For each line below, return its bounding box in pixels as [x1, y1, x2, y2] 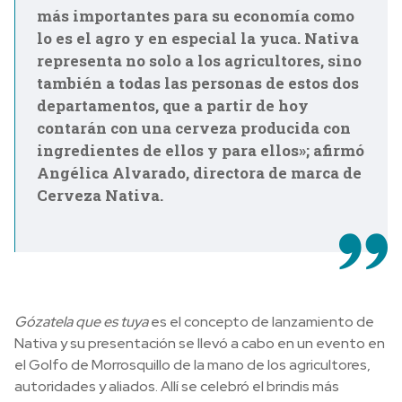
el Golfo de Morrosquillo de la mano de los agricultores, [14, 355, 371, 374]
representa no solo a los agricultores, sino [37, 50, 362, 71]
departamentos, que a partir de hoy [37, 95, 309, 116]
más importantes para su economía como [37, 5, 354, 26]
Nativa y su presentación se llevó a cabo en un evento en [14, 334, 385, 353]
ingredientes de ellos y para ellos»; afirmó [37, 140, 364, 161]
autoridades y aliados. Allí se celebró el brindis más [14, 377, 339, 396]
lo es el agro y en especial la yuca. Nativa [37, 28, 359, 48]
